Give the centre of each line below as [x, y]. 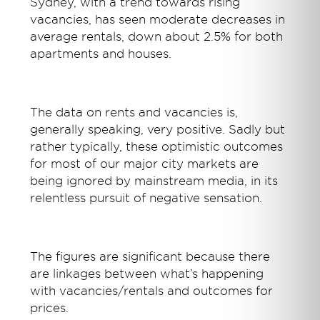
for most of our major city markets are [145, 164]
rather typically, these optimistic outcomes [157, 147]
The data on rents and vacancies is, [134, 113]
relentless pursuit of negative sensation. [146, 199]
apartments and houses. [101, 54]
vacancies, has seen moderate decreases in [158, 20]
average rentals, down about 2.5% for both [157, 37]
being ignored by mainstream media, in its [154, 181]
